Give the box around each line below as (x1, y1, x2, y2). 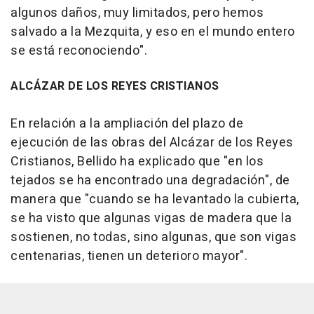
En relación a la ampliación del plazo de (11, 114, 243, 134)
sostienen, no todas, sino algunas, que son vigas (11, 228, 296, 247)
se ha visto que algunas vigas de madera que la (11, 209, 292, 228)
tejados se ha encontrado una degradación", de (11, 171, 290, 191)
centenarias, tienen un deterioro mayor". (11, 247, 247, 266)
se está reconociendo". (11, 41, 147, 61)
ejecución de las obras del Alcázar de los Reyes (11, 133, 294, 153)
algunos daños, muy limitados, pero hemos (11, 4, 264, 23)
